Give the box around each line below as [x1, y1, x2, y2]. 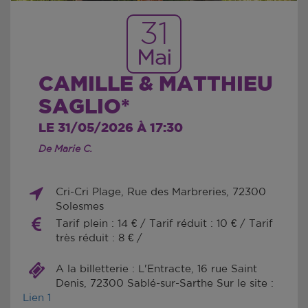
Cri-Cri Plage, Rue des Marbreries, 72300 [55, 186, 266, 197]
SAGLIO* [38, 96, 131, 118]
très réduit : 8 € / [55, 232, 142, 243]
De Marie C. [38, 144, 93, 154]
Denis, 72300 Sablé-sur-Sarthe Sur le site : [55, 278, 274, 289]
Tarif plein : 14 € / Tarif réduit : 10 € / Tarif [55, 218, 273, 229]
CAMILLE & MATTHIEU [38, 74, 274, 95]
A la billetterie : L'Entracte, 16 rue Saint [55, 263, 257, 274]
